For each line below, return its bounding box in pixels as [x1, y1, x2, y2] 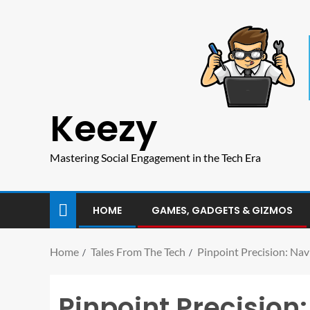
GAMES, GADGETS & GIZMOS [152, 203, 293, 217]
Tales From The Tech [91, 245, 185, 258]
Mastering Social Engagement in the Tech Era [50, 151, 261, 164]
